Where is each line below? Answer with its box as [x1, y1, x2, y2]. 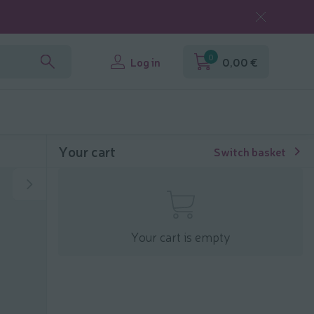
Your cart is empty [130, 228, 231, 245]
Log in [130, 54, 161, 69]
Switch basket [214, 144, 286, 159]
